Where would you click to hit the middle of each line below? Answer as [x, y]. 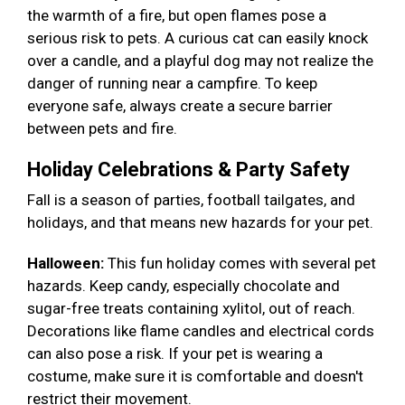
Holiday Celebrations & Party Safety [191, 170]
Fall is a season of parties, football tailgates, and [191, 200]
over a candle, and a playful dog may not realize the [200, 61]
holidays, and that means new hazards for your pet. [202, 223]
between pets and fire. [104, 129]
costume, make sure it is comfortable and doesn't [195, 377]
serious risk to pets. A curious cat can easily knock [198, 38]
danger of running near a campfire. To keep [172, 84]
